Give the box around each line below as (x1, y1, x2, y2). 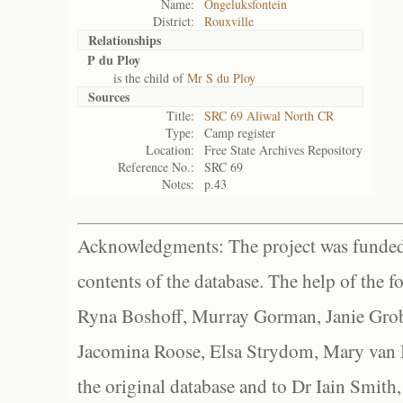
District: (153, 13, 194, 30)
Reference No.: (118, 158, 194, 175)
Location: (146, 141, 194, 158)
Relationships (88, 31, 161, 49)
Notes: (162, 175, 194, 193)
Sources (88, 87, 130, 106)
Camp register (204, 124, 275, 141)
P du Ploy (87, 50, 140, 69)
